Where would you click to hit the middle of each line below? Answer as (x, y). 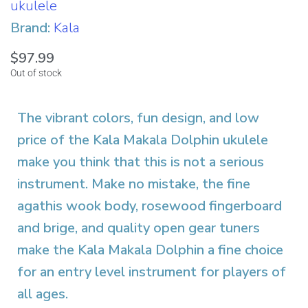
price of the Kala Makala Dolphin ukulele (143, 140)
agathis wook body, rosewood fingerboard (150, 206)
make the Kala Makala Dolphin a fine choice (150, 250)
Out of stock (36, 73)
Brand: (32, 28)
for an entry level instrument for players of (152, 272)
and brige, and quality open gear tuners (139, 228)
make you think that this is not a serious (141, 162)
